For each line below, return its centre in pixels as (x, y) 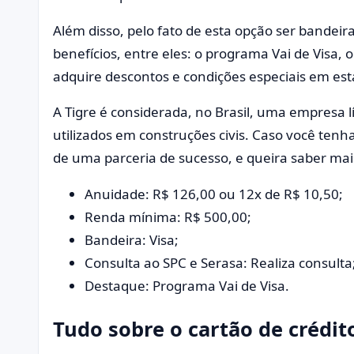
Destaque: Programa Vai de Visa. (187, 286)
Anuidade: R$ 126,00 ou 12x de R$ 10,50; (214, 194)
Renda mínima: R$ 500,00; (168, 217)
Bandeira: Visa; (132, 240)
